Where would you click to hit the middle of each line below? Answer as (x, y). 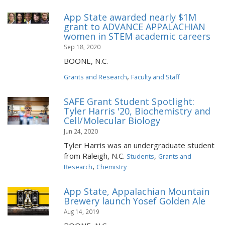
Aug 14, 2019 (82, 211)
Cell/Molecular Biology (112, 121)
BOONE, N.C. (86, 61)
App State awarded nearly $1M (130, 17)
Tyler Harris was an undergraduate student (139, 145)
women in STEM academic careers (137, 36)
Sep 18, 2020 (82, 47)
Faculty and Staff (155, 77)
